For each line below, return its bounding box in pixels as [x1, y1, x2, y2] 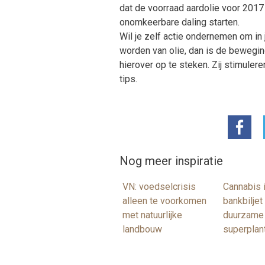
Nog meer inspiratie [119, 154, 223, 169]
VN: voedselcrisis [122, 181, 196, 193]
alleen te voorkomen [122, 195, 206, 207]
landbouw [122, 224, 162, 235]
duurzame [223, 209, 264, 221]
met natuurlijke [122, 209, 182, 221]
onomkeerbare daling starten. [119, 17, 240, 28]
